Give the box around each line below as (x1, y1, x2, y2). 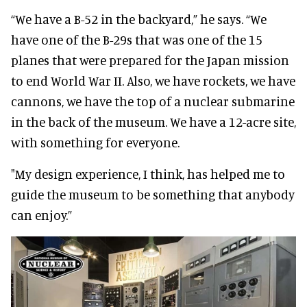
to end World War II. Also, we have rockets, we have (11, 73, 295, 89)
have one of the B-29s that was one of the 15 (11, 32, 262, 48)
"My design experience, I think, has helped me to (11, 166, 285, 182)
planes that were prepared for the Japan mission (11, 52, 289, 69)
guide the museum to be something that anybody (11, 186, 295, 203)
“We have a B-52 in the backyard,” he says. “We (11, 11, 267, 27)
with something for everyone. (11, 134, 180, 151)
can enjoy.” (11, 207, 72, 223)
